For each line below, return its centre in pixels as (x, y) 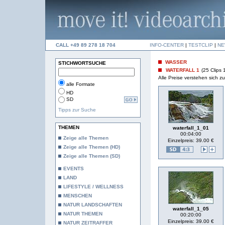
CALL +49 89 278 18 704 (86, 45)
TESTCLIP (201, 45)
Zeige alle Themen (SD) (92, 156)
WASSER (176, 62)
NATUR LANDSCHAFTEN (93, 205)
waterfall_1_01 (191, 128)
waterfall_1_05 (191, 209)
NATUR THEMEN (83, 214)
